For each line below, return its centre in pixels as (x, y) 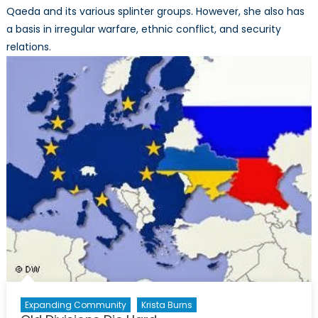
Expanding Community (75, 305)
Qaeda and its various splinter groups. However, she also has (155, 11)
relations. (28, 46)
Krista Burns (166, 305)
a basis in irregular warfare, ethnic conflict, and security (143, 29)
